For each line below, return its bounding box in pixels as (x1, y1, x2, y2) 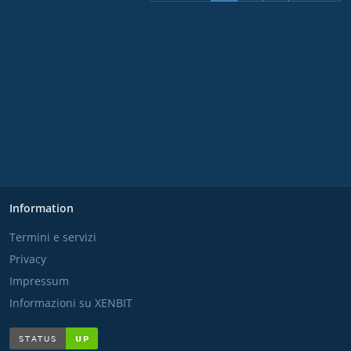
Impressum (9, 273, 69, 288)
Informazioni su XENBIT (9, 295, 132, 310)
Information (9, 200, 74, 215)
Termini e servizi (9, 229, 96, 244)
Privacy (9, 251, 46, 266)
